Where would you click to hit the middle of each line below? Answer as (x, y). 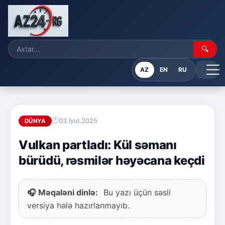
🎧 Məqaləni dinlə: (63, 192)
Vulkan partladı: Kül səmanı (98, 145)
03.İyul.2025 (78, 121)
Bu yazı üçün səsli (136, 192)
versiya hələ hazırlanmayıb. (78, 205)
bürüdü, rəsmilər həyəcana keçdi (112, 160)
